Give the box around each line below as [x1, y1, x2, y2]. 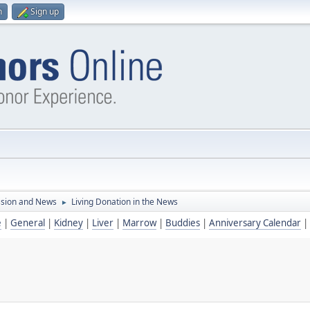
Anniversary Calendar [209, 217, 301, 229]
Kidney [54, 217, 83, 229]
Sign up [30, 6, 59, 17]
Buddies [165, 217, 200, 229]
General [10, 217, 45, 229]
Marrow [122, 217, 156, 229]
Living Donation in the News [71, 196, 178, 208]
